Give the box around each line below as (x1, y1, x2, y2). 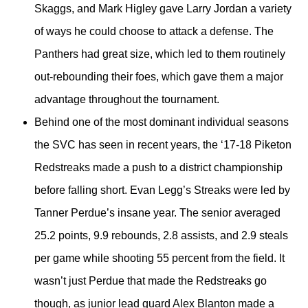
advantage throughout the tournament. (34, 93, 219, 106)
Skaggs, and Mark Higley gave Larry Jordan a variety (34, 3, 291, 15)
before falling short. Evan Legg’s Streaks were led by (34, 184, 290, 197)
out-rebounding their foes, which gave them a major (34, 71, 283, 83)
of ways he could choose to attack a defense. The (34, 25, 274, 38)
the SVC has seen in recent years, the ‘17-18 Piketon (34, 139, 291, 151)
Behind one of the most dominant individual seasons (34, 116, 289, 129)
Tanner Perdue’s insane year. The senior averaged (34, 207, 280, 219)
